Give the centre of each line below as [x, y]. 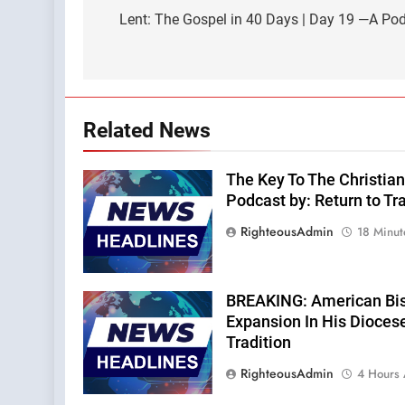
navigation [151, 24]
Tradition [258, 343]
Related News [147, 130]
